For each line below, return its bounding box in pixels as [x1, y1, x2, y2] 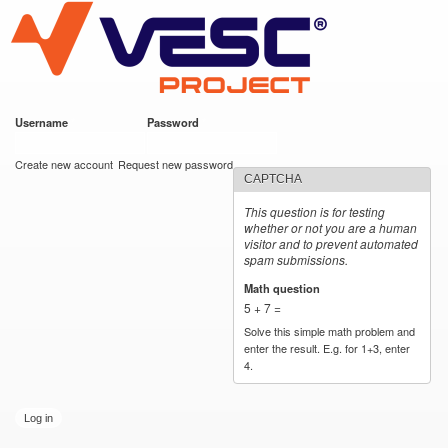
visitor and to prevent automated [244, 235, 419, 252]
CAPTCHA [244, 172, 303, 186]
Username [15, 114, 71, 130]
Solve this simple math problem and [244, 322, 416, 339]
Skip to [160, 2, 202, 21]
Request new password [118, 156, 234, 172]
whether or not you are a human [244, 219, 418, 236]
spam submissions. [244, 251, 349, 268]
